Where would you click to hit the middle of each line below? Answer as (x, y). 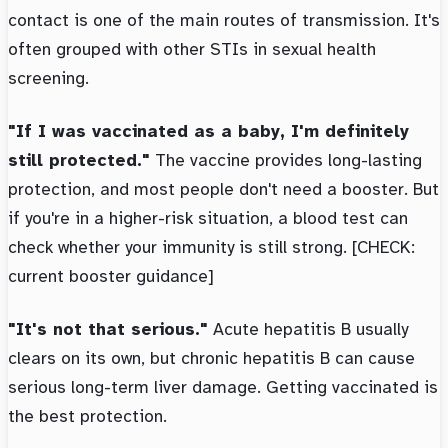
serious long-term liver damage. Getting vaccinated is (223, 387)
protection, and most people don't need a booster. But (223, 189)
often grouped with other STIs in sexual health (192, 49)
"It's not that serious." (108, 329)
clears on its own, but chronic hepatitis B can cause (211, 358)
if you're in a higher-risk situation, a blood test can (208, 218)
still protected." (79, 160)
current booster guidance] (111, 276)
